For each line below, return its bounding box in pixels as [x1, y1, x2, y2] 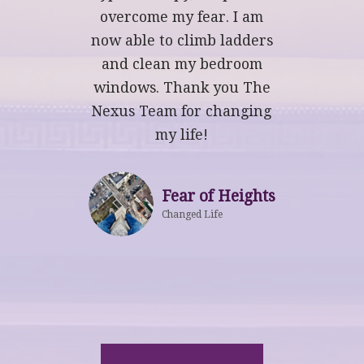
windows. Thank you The [93, 80, 271, 96]
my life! [155, 127, 209, 143]
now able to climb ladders [90, 32, 273, 49]
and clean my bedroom [101, 56, 262, 72]
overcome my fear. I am [100, 9, 264, 25]
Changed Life [161, 209, 223, 221]
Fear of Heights [161, 187, 275, 206]
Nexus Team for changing [92, 103, 272, 119]
